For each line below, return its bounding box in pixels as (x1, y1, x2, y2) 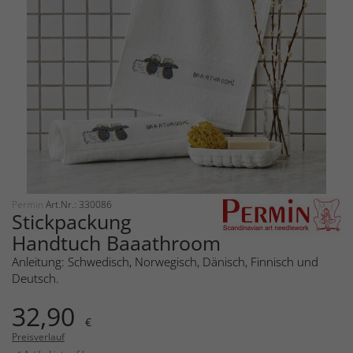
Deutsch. (12, 269, 59, 286)
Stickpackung (12, 207, 132, 235)
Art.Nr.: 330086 (46, 197, 112, 211)
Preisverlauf (12, 329, 65, 344)
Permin (12, 197, 46, 211)
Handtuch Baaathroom (12, 229, 221, 256)
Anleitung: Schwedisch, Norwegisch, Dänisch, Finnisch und (12, 253, 318, 269)
